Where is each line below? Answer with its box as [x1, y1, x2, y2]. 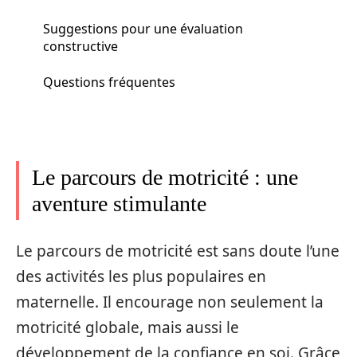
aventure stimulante [32, 191, 206, 216]
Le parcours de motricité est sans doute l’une [16, 240, 339, 261]
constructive [43, 37, 118, 55]
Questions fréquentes [43, 73, 175, 91]
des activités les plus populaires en [16, 265, 266, 287]
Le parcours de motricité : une [32, 165, 298, 190]
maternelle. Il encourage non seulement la [16, 291, 324, 312]
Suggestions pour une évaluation [43, 19, 243, 37]
